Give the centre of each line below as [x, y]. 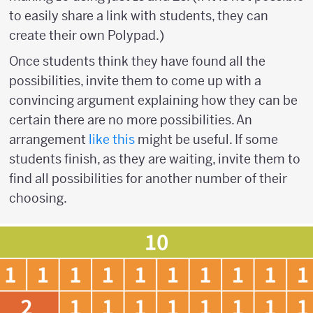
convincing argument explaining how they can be [153, 100]
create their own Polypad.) [87, 35]
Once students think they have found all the [137, 61]
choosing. [38, 198]
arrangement [49, 139]
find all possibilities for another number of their [148, 178]
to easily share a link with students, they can [139, 15]
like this [112, 139]
